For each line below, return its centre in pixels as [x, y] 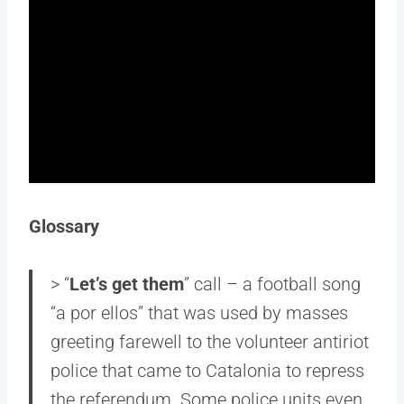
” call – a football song [272, 284]
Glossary [64, 226]
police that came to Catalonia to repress [207, 371]
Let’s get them [127, 284]
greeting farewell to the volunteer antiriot [210, 342]
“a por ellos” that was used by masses [199, 313]
